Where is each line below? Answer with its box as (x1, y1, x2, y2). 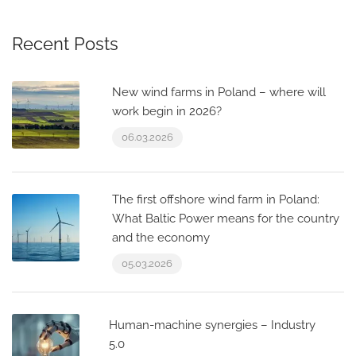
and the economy (112, 230, 210, 245)
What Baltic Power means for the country (112, 211, 339, 226)
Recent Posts (12, 33, 118, 54)
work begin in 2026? (112, 104, 222, 118)
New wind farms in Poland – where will (112, 85, 326, 99)
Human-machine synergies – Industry (109, 318, 315, 332)
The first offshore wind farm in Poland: (112, 192, 319, 207)
